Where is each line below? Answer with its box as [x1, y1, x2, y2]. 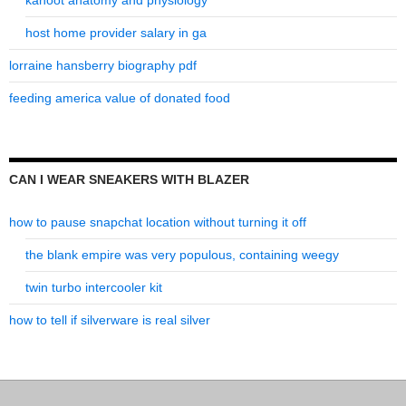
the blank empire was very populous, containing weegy [25, 247, 339, 263]
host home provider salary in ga [25, 25, 207, 41]
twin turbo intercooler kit [25, 280, 162, 295]
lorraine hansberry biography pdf [9, 58, 197, 73]
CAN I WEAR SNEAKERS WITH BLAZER [9, 172, 249, 188]
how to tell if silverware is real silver [9, 313, 210, 328]
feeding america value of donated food [9, 91, 230, 106]
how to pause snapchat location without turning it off [9, 215, 306, 230]
